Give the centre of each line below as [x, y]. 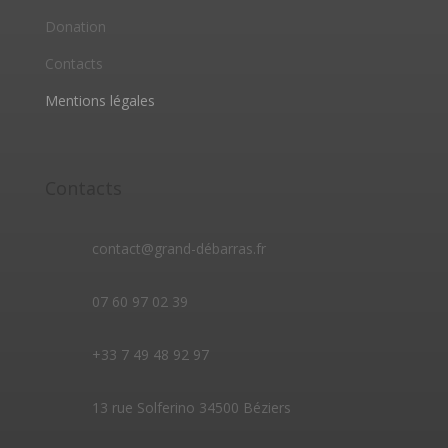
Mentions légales [99, 100]
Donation [75, 26]
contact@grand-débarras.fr [178, 248]
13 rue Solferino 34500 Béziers [191, 407]
